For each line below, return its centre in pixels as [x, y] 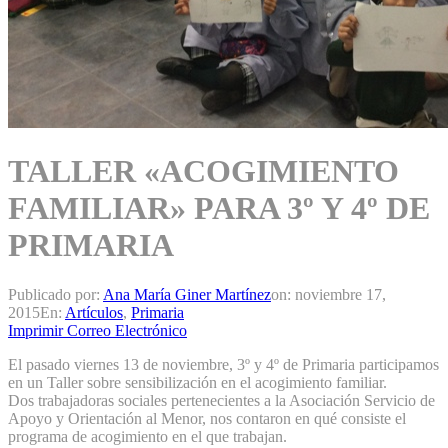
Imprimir [35, 330]
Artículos [94, 312]
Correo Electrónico [127, 330]
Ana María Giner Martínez [187, 294]
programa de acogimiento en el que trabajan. [147, 436]
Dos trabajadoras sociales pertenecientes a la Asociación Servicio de [221, 400]
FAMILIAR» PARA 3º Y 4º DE [219, 208]
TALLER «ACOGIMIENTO [203, 171]
